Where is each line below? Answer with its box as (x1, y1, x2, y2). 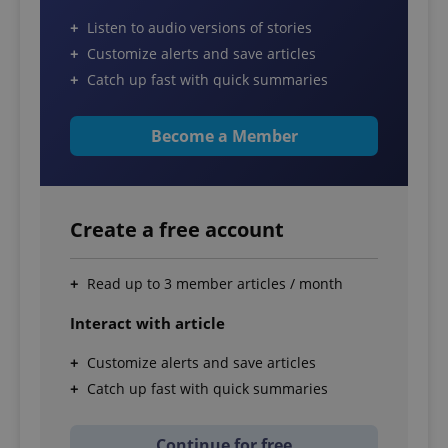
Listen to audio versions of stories (87, 18, 312, 38)
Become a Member (150, 125, 298, 148)
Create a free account (70, 216, 284, 244)
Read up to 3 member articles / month (87, 274, 343, 294)
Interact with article (70, 313, 225, 334)
